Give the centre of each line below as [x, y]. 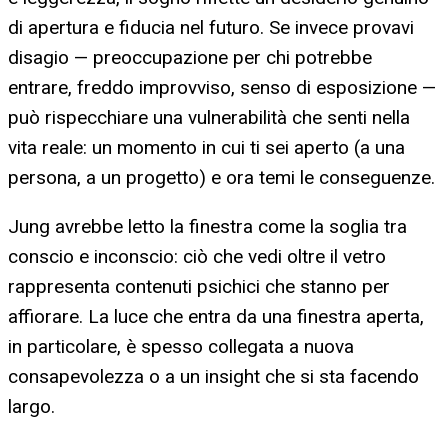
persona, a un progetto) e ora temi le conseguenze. [221, 177]
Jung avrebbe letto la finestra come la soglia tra [207, 226]
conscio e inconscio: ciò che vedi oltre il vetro [197, 256]
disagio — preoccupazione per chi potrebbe [190, 57]
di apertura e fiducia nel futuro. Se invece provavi [211, 27]
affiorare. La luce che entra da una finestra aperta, [216, 316]
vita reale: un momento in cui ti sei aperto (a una [206, 147]
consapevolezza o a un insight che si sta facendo [213, 376]
